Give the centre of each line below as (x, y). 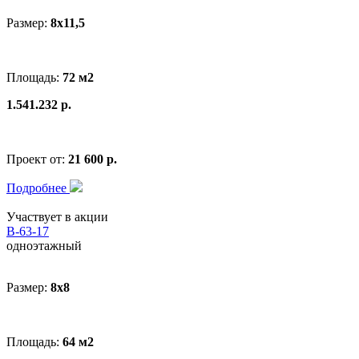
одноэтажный (44, 245)
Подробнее (38, 188)
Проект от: (37, 159)
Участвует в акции (57, 216)
